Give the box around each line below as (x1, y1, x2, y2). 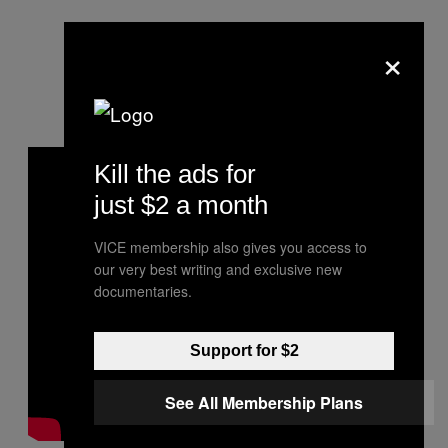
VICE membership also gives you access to (94, 236, 367, 257)
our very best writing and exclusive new (94, 258, 342, 279)
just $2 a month (94, 189, 268, 220)
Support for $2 (189, 341, 299, 359)
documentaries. (94, 280, 192, 301)
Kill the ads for (94, 158, 256, 189)
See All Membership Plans (165, 390, 363, 414)
